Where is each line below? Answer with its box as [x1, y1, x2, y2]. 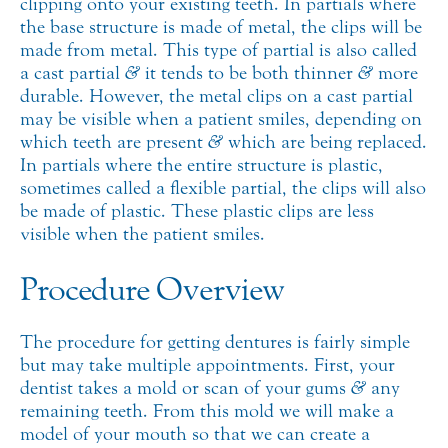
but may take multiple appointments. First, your [20, 353, 395, 376]
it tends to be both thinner [140, 62, 358, 85]
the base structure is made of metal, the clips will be [20, 16, 422, 39]
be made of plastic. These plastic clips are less [20, 200, 374, 223]
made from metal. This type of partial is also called [20, 39, 417, 62]
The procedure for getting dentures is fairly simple [20, 330, 410, 353]
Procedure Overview [20, 270, 284, 310]
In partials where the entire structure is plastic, [20, 154, 383, 177]
